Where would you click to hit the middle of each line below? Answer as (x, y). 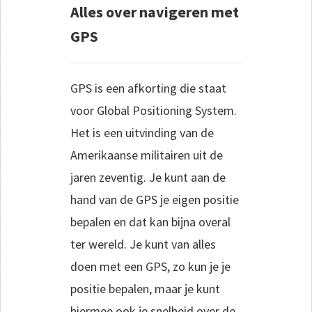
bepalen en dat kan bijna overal (150, 221)
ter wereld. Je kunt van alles (143, 244)
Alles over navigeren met (155, 11)
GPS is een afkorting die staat (148, 88)
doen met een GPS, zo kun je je (150, 266)
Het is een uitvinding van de (142, 132)
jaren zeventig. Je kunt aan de (148, 177)
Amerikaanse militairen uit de (147, 155)
